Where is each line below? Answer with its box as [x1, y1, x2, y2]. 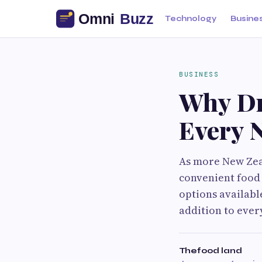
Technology [165, 14, 216, 23]
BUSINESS [179, 70, 219, 78]
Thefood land [179, 246, 242, 256]
